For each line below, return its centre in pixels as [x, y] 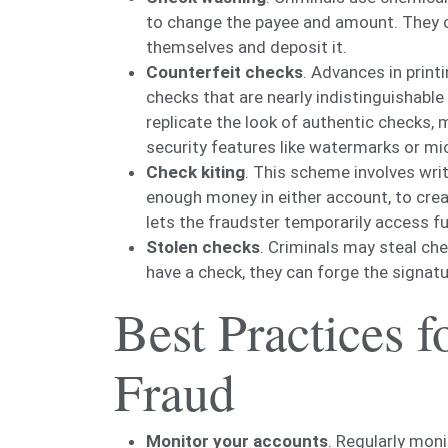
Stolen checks [203, 246]
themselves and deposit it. [246, 46]
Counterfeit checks [224, 71]
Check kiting [195, 171]
